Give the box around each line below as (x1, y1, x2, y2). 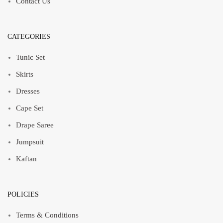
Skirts (16, 70, 33, 78)
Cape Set (16, 104, 43, 112)
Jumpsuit (16, 138, 44, 146)
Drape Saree (16, 121, 54, 129)
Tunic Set (16, 53, 45, 61)
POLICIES (7, 191, 39, 198)
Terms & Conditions (16, 211, 79, 219)
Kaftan (16, 155, 37, 163)
